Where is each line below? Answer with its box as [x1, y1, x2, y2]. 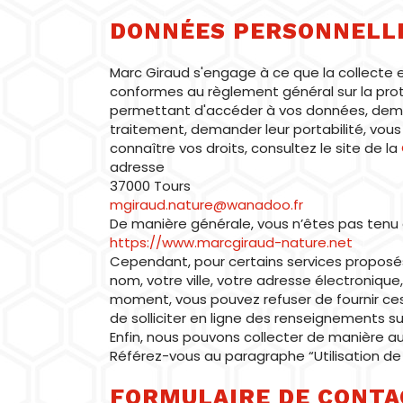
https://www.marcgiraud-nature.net [110, 233, 353, 252]
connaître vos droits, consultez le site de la [110, 139, 401, 157]
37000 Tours [110, 176, 191, 195]
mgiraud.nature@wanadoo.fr [110, 195, 303, 214]
